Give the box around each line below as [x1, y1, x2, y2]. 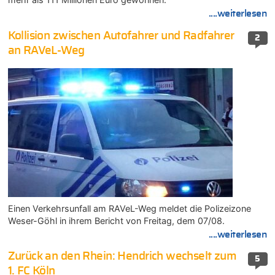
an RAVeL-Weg [7, 44, 85, 56]
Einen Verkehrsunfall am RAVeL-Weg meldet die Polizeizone [7, 203, 251, 214]
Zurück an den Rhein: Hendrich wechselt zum [7, 250, 237, 263]
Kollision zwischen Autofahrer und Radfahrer [7, 29, 234, 42]
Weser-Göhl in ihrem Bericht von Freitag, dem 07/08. [7, 215, 225, 226]
